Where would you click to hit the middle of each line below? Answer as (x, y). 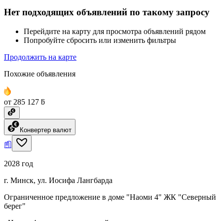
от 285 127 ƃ (24, 102)
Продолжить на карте (40, 57)
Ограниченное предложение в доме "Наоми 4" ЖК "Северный (110, 197)
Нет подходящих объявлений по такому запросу (107, 12)
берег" (15, 206)
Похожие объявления (40, 74)
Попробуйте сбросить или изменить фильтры (100, 40)
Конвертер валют (46, 130)
